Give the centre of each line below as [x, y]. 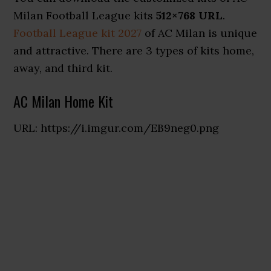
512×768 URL [190, 15]
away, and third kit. [63, 68]
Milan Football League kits [85, 15]
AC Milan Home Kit [64, 101]
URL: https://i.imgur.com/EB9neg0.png [116, 128]
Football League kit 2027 [78, 33]
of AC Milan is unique [200, 33]
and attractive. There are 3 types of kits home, [134, 51]
